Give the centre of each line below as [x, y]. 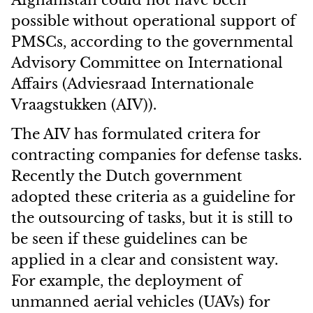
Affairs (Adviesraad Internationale [132, 84]
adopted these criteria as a [105, 197]
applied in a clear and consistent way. [145, 260]
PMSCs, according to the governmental [152, 42]
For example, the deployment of [126, 281]
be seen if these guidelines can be [129, 239]
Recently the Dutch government [127, 176]
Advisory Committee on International [147, 63]
